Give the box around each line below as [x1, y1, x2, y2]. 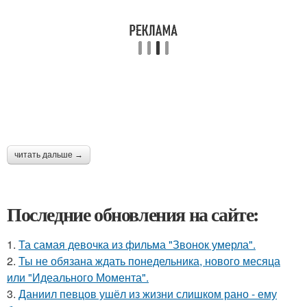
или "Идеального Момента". [7, 269, 149, 286]
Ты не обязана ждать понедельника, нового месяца [19, 253, 280, 269]
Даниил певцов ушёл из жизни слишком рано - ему [19, 286, 277, 302]
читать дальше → [14, 150, 83, 160]
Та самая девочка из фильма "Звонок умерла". [19, 236, 256, 253]
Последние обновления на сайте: [7, 200, 259, 229]
